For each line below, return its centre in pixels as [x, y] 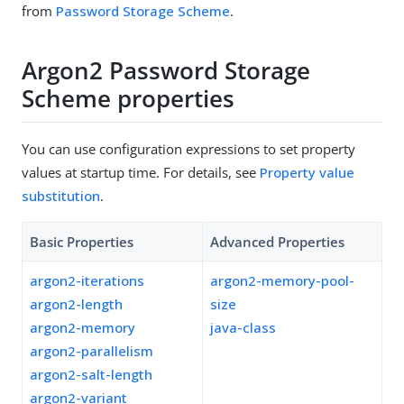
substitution [61, 195]
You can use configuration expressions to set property [188, 148]
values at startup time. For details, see [141, 172]
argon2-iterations [87, 280]
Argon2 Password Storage [166, 71]
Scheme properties [128, 99]
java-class [243, 327]
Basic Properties [82, 241]
